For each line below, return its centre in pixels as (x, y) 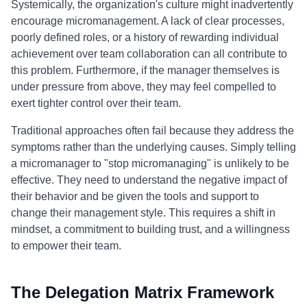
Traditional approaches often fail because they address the (152, 131)
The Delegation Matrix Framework (143, 292)
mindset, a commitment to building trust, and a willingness (150, 229)
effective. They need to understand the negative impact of (149, 180)
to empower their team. (66, 246)
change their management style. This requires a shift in (143, 213)
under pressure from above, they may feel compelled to (144, 87)
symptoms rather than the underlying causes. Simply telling (153, 147)
